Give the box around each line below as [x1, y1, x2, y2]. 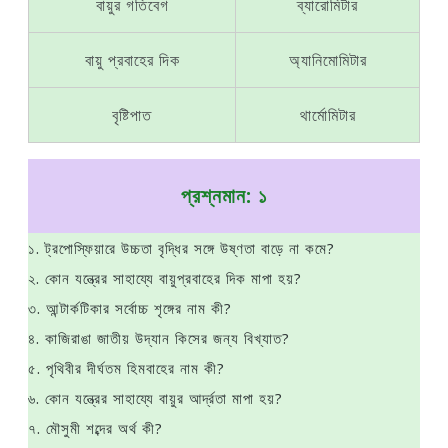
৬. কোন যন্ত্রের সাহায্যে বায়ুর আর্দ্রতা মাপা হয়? [28, 388, 283, 408]
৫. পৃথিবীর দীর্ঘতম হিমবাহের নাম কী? [28, 358, 225, 378]
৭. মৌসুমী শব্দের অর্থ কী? [28, 418, 163, 438]
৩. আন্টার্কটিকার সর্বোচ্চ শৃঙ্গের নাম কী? [28, 298, 232, 318]
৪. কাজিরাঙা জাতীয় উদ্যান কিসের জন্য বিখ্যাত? [28, 328, 290, 348]
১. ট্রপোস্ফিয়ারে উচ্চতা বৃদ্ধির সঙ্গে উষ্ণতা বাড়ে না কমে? [28, 238, 335, 258]
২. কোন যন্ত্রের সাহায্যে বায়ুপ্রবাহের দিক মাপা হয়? [28, 268, 302, 288]
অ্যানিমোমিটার [288, 49, 367, 71]
